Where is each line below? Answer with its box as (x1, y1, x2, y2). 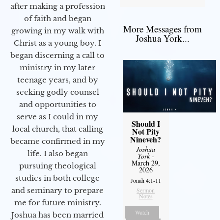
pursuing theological (19, 161, 96, 171)
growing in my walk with (11, 26, 104, 36)
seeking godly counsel (16, 87, 99, 97)
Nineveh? (130, 134, 162, 145)
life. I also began (27, 149, 88, 159)
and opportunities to (19, 100, 96, 110)
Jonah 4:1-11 (130, 176, 161, 185)
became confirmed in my (10, 137, 105, 146)
